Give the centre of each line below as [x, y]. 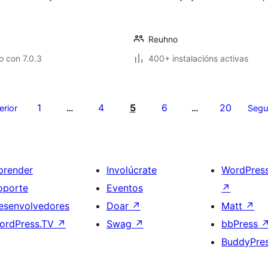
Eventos [124, 188]
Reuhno [163, 39]
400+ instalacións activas [198, 58]
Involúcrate [131, 170]
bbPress [241, 224]
